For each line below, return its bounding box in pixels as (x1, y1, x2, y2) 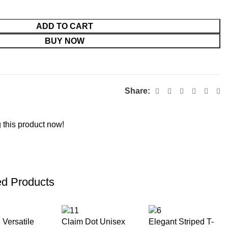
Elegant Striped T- (148, 217, 214, 226)
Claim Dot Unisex (61, 217, 125, 226)
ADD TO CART (36, 21, 93, 31)
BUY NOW (44, 36, 84, 45)
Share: (124, 86, 152, 95)
